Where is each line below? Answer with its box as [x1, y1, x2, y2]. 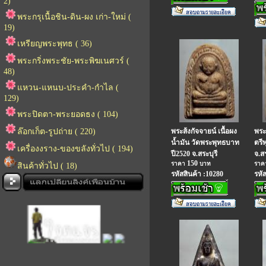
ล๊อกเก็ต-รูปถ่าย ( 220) [17, 127, 96, 136]
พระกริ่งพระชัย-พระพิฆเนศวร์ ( [17, 56, 129, 65]
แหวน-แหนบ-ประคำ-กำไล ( [17, 83, 119, 92]
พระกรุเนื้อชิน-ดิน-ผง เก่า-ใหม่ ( [17, 12, 131, 21]
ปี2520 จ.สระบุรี [171, 150, 217, 158]
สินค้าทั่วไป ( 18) [17, 161, 77, 170]
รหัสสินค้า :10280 [171, 170, 223, 178]
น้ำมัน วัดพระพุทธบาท [171, 138, 239, 147]
